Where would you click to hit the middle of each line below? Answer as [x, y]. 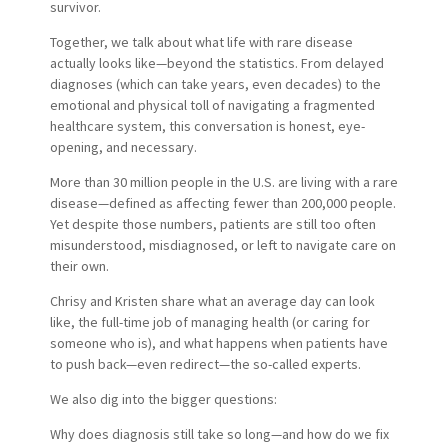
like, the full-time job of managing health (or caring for [209, 321]
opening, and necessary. [123, 146]
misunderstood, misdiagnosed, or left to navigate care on [222, 244]
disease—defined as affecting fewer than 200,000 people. [222, 202]
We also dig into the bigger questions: [163, 398]
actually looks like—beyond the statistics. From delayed [216, 62]
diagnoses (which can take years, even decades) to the [215, 83]
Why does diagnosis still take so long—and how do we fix [219, 433]
